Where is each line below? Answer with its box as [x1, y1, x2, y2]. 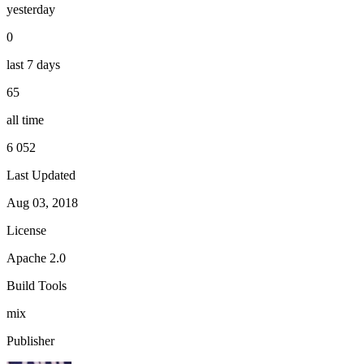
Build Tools [6, 278, 67, 292]
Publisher [6, 333, 54, 348]
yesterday [6, 2, 55, 16]
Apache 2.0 [6, 250, 66, 265]
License [6, 223, 46, 237]
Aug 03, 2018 [6, 195, 78, 210]
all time [6, 112, 44, 127]
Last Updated [6, 167, 76, 182]
